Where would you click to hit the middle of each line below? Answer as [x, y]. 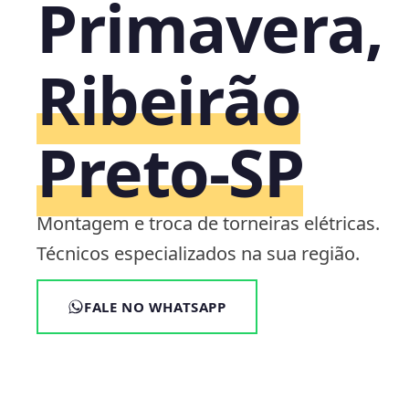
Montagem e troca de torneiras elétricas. [208, 223]
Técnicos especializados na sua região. [198, 253]
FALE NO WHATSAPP [155, 306]
